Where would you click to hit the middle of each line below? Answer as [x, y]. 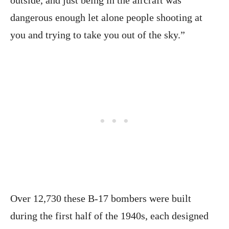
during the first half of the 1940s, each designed [109, 215]
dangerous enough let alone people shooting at [106, 17]
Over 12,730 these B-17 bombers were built [101, 198]
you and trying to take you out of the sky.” [98, 35]
